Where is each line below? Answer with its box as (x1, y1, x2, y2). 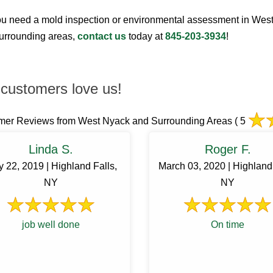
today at (126, 31, 165, 41)
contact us (77, 31, 126, 41)
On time (211, 219, 245, 230)
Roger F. (204, 143, 251, 156)
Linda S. (29, 143, 74, 156)
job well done (22, 219, 80, 230)
